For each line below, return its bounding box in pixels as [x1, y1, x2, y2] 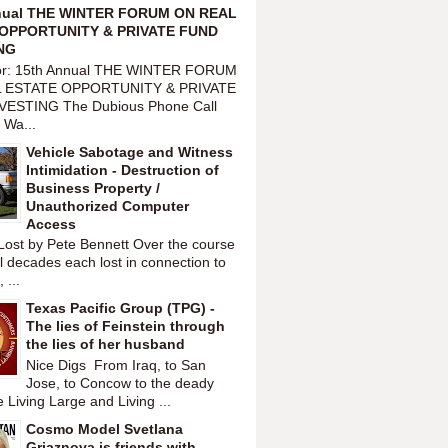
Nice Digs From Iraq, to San [26, 357, 206, 374]
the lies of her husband [26, 336, 185, 353]
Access [26, 215, 76, 232]
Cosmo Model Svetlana [26, 421, 183, 438]
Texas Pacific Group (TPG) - [26, 300, 215, 317]
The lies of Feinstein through [26, 318, 225, 335]
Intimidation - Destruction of [26, 161, 219, 178]
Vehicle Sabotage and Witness [26, 143, 233, 160]
